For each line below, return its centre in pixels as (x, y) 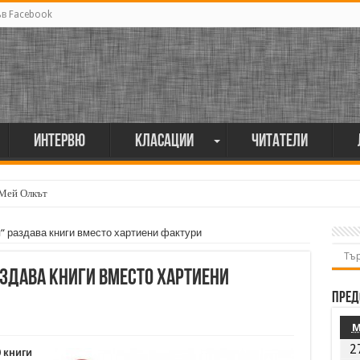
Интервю (59, 142)
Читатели (279, 142)
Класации (164, 142)
